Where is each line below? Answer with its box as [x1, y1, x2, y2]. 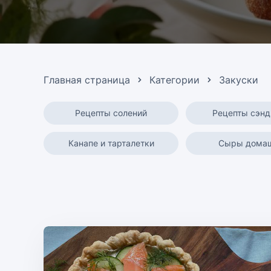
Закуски [219, 74, 258, 86]
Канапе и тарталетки [68, 138, 154, 148]
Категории [149, 74, 200, 86]
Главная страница [44, 74, 130, 86]
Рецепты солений [75, 108, 147, 118]
